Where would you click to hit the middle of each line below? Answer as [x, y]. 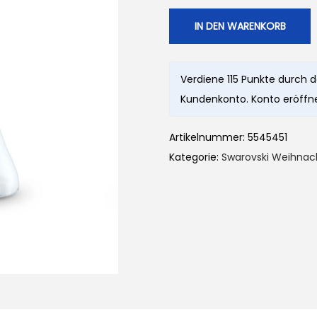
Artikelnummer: [208, 137]
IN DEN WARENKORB [240, 26]
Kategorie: [195, 157]
